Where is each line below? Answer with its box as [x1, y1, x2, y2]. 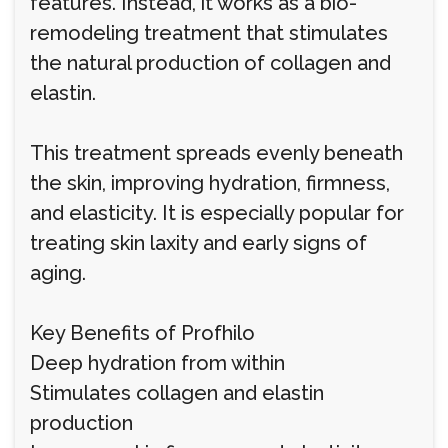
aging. [30, 261, 86, 285]
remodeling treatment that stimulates [30, 21, 388, 45]
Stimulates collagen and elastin [30, 381, 324, 405]
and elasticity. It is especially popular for [30, 201, 404, 225]
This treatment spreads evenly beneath [30, 141, 403, 165]
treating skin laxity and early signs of [30, 231, 367, 255]
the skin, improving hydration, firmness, [30, 171, 390, 195]
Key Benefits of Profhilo [30, 321, 255, 345]
